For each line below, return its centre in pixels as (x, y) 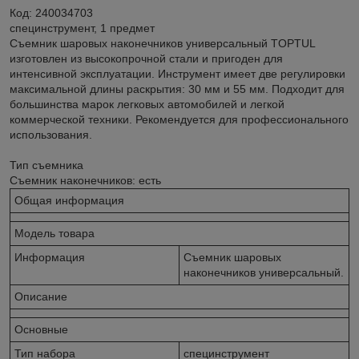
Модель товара (54, 233)
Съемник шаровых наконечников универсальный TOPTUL (162, 43)
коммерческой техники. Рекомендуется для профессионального (179, 119)
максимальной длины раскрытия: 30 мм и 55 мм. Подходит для (177, 89)
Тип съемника (46, 165)
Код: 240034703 (51, 12)
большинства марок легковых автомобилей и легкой (147, 104)
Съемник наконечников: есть (85, 180)
